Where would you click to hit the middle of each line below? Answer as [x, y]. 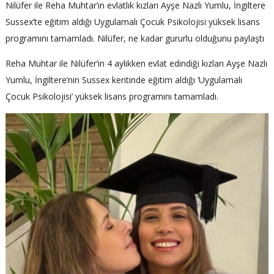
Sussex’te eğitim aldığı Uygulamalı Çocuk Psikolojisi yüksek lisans [133, 22]
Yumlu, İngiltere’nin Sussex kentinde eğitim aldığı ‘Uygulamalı [124, 80]
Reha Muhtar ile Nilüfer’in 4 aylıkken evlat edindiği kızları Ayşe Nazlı [136, 64]
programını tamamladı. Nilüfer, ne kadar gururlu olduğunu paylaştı [135, 39]
